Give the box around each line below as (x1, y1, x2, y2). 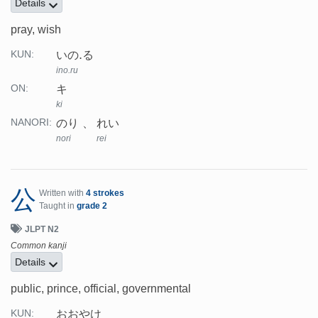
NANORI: (11, 117, 52, 128)
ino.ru (56, 65, 78, 76)
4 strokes (86, 188, 124, 199)
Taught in (39, 201, 77, 212)
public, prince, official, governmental (11, 283, 191, 295)
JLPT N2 (25, 224, 59, 235)
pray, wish (11, 23, 61, 36)
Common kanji (11, 241, 67, 251)
